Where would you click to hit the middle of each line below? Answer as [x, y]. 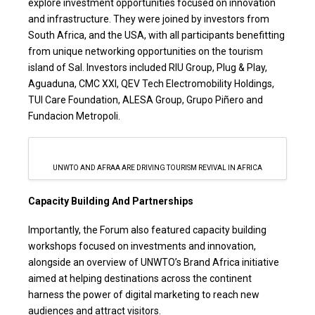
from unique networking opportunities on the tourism [146, 51]
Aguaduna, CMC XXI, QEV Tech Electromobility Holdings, [151, 83]
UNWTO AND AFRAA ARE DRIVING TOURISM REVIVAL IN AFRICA [157, 168]
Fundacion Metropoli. [74, 116]
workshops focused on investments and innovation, [142, 246]
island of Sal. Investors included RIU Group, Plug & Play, [148, 67]
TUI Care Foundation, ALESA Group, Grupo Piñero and [146, 99]
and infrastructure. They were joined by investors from [149, 19]
